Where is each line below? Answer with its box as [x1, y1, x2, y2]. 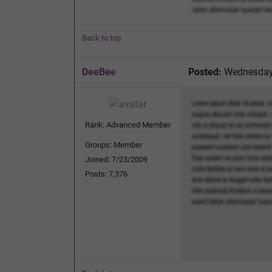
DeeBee [82, 66, 116, 78]
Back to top [82, 33, 121, 42]
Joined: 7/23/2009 [85, 154, 148, 164]
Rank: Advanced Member [85, 120, 171, 129]
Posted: [188, 66, 222, 78]
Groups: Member [85, 140, 142, 149]
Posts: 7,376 [85, 169, 127, 178]
